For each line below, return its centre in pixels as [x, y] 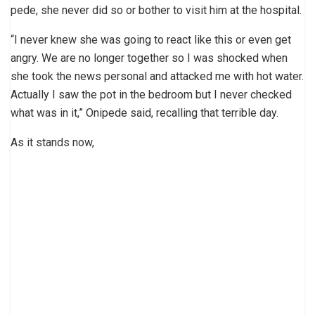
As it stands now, [52, 142]
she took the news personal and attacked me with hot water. [157, 76]
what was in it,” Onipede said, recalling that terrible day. [144, 112]
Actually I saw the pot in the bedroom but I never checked [151, 94]
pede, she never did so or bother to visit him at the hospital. [156, 10]
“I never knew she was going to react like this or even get [151, 39]
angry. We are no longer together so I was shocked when [149, 58]
